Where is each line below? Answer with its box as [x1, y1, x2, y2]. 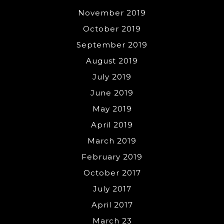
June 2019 [90, 87, 133, 97]
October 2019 [83, 23, 141, 33]
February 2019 [81, 151, 142, 161]
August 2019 [86, 55, 138, 65]
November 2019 [78, 7, 146, 17]
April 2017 [91, 199, 133, 209]
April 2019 [91, 119, 133, 129]
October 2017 [83, 167, 141, 177]
